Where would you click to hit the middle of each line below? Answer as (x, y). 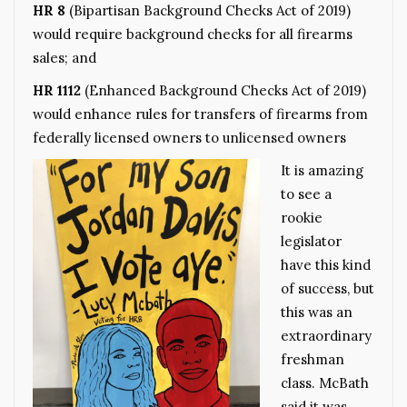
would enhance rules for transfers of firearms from (200, 114)
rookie (301, 217)
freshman (312, 359)
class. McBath (324, 382)
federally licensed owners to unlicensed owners (189, 137)
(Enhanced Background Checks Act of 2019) (223, 90)
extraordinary (326, 335)
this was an (316, 312)
